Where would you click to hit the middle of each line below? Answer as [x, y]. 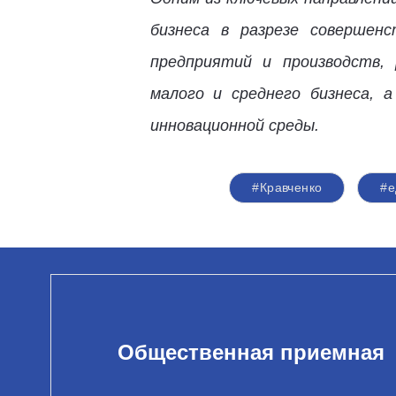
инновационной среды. [234, 126]
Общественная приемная [251, 352]
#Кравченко [287, 187]
